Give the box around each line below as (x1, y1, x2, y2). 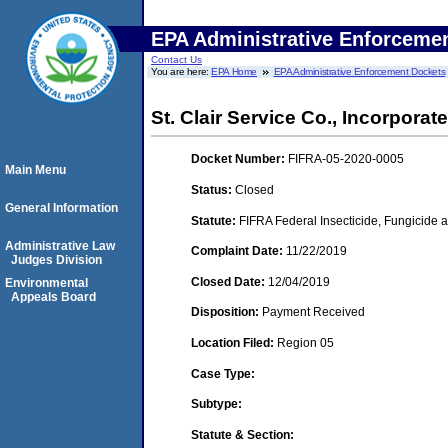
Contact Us (151, 54, 202, 65)
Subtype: (191, 397, 242, 412)
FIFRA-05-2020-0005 (288, 152, 404, 167)
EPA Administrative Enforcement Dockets (273, 66, 446, 77)
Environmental (5, 276, 88, 290)
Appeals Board (11, 290, 96, 304)
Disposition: (191, 305, 262, 320)
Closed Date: (191, 274, 268, 289)
